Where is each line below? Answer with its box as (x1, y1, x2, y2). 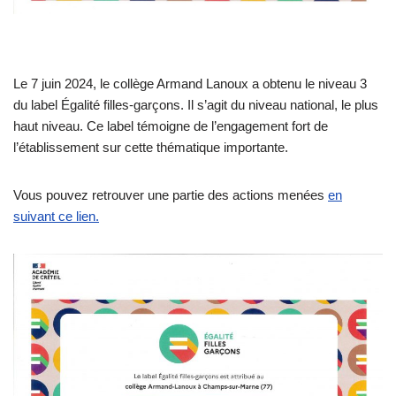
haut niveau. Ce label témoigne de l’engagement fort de (13, 118, 328, 134)
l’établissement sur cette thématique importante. (13, 140, 288, 156)
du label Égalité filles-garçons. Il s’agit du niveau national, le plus (13, 97, 378, 113)
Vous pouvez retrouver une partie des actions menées (13, 187, 328, 203)
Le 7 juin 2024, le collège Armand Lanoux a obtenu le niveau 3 (13, 76, 367, 92)
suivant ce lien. (13, 209, 99, 225)
